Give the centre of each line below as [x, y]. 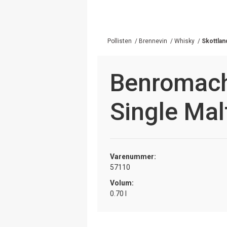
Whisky [184, 41]
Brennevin [153, 41]
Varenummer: [133, 156]
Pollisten [120, 41]
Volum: [122, 183]
